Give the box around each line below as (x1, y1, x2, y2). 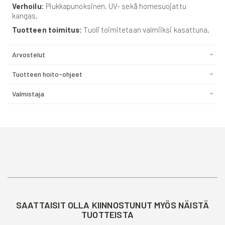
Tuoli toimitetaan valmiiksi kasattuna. (83, 25, 210, 35)
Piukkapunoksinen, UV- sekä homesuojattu (45, 2, 186, 11)
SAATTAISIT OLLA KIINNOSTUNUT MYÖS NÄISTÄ (16, 199, 209, 211)
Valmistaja (12, 89, 44, 98)
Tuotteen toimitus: (12, 25, 84, 35)
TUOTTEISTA (81, 209, 134, 220)
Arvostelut (12, 50, 45, 59)
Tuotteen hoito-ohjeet (12, 70, 82, 79)
